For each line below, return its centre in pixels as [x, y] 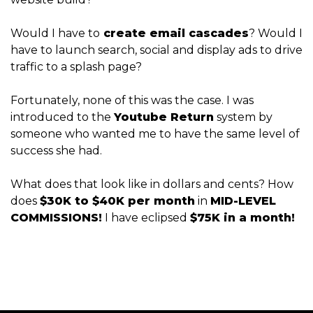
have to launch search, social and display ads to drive [156, 50]
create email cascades [174, 33]
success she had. [58, 150]
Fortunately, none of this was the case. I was [132, 100]
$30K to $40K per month [117, 201]
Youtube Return [164, 117]
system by [243, 117]
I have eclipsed [146, 217]
